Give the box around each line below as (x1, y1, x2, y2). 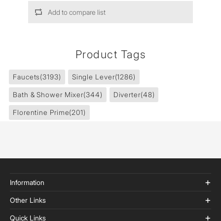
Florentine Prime (13, 108, 70, 116)
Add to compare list (47, 8, 106, 16)
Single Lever (72, 73, 115, 81)
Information (10, 178, 44, 186)
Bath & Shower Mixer (13, 90, 84, 99)
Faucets (13, 73, 40, 81)
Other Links (10, 196, 46, 204)
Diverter (113, 90, 141, 99)
